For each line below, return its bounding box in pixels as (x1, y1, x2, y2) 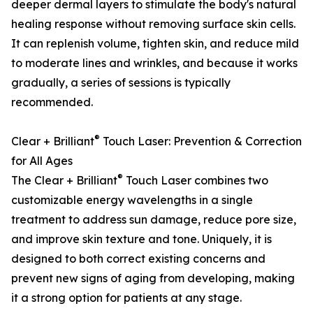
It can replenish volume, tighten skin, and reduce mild (11, 36, 299, 51)
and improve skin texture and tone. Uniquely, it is (11, 232, 272, 247)
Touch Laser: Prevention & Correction (100, 134, 302, 149)
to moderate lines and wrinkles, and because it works (11, 56, 298, 71)
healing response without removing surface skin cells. (11, 17, 296, 31)
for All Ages (11, 154, 73, 168)
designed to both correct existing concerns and (11, 252, 265, 266)
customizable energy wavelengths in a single (11, 193, 253, 208)
